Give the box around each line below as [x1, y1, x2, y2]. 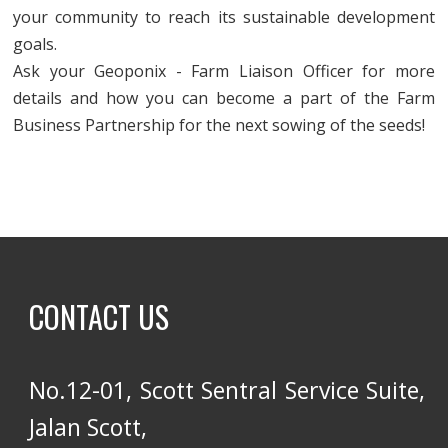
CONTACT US [29, 294, 170, 339]
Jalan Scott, [29, 411, 148, 443]
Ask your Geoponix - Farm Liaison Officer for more [13, 60, 435, 82]
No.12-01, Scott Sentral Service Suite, [29, 374, 426, 406]
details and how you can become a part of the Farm [13, 87, 435, 109]
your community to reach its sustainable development [13, 6, 435, 28]
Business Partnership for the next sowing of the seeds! [13, 114, 426, 136]
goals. [13, 33, 58, 55]
